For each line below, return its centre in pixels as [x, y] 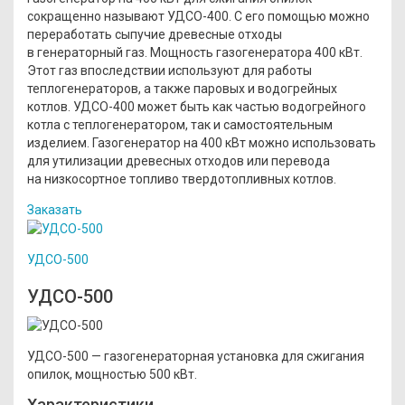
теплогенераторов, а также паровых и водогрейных [182, 88]
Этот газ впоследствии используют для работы [170, 70]
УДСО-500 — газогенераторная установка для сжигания [196, 357]
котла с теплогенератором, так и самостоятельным [180, 124]
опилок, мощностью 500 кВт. [112, 375]
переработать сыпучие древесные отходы [155, 34]
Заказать [55, 209]
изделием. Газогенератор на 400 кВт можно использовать [202, 142]
